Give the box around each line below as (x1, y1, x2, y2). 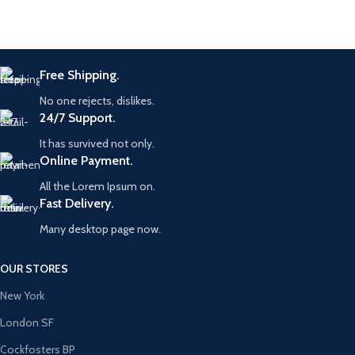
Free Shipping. (40, 67, 120, 82)
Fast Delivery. (40, 196, 114, 211)
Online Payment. (40, 153, 133, 168)
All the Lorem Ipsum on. (40, 179, 155, 193)
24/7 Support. (40, 110, 116, 125)
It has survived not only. (40, 136, 155, 151)
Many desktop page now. (40, 222, 161, 236)
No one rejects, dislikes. (40, 94, 155, 108)
